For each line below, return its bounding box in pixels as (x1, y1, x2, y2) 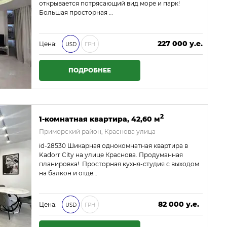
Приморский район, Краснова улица (39, 127, 156, 135)
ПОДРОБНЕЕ (68, 66, 111, 74)
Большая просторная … (39, 8, 113, 16)
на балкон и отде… (39, 169, 97, 177)
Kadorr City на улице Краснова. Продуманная (39, 150, 183, 159)
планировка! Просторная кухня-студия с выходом (39, 160, 199, 168)
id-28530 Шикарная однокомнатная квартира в (39, 141, 188, 149)
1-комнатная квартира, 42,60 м (39, 114, 160, 124)
